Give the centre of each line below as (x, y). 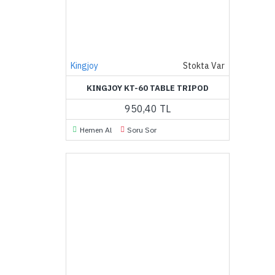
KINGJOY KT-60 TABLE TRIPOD (148, 88)
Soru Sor (142, 130)
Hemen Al (95, 130)
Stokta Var (204, 66)
